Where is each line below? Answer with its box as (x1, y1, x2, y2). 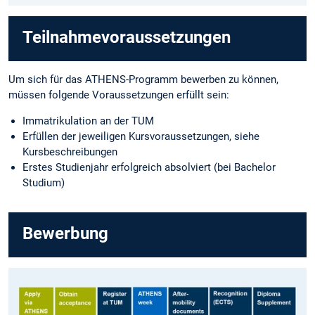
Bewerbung (22, 223, 108, 243)
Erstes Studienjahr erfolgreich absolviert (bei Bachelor (22, 161, 276, 174)
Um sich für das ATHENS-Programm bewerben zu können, (8, 73, 278, 86)
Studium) (22, 176, 65, 190)
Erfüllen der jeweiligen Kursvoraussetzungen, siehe (22, 130, 259, 143)
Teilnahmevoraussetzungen (22, 27, 231, 48)
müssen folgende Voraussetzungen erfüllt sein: (8, 89, 229, 102)
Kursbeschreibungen (22, 146, 117, 159)
